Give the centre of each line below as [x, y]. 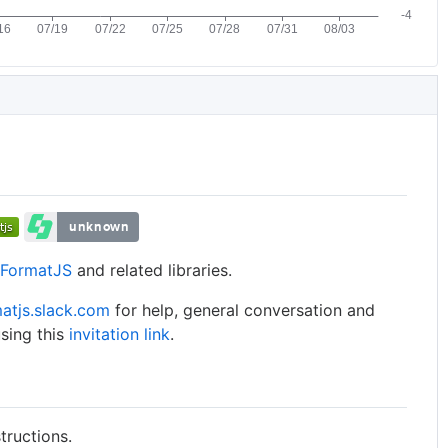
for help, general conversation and [243, 309]
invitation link [120, 333]
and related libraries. [152, 269]
